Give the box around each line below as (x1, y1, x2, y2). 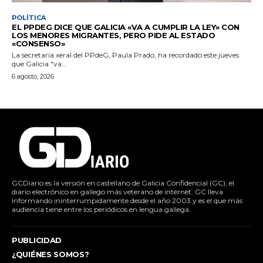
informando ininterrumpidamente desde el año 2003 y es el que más (12, 195, 242, 205)
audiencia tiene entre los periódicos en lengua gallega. (12, 204, 191, 214)
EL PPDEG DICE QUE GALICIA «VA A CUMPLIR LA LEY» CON (12, 22, 240, 32)
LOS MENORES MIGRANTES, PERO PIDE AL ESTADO (12, 30, 215, 40)
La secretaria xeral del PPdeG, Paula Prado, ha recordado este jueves (12, 50, 239, 59)
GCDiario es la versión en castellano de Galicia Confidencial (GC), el (12, 178, 234, 187)
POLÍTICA (12, 13, 46, 22)
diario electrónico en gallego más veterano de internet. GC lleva (12, 187, 223, 196)
